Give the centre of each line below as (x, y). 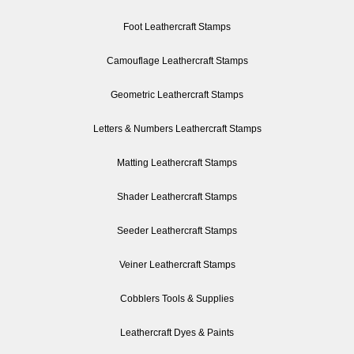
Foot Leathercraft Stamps (177, 26)
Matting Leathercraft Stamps (177, 162)
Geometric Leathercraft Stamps (177, 94)
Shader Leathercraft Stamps (177, 196)
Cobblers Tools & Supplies (177, 298)
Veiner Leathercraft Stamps (177, 264)
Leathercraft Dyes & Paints (177, 332)
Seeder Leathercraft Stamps (177, 230)
